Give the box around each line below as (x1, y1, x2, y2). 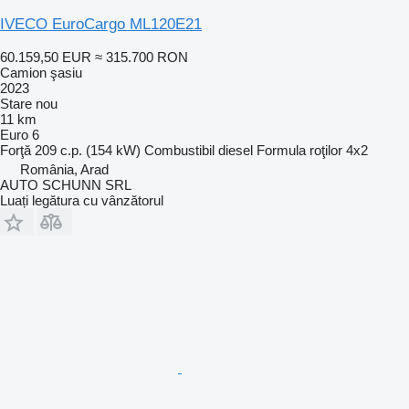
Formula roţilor (257, 142, 342, 158)
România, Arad (20, 161, 109, 177)
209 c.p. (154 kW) (35, 142, 141, 158)
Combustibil (144, 142, 215, 158)
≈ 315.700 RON (95, 48, 188, 65)
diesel (218, 142, 253, 158)
